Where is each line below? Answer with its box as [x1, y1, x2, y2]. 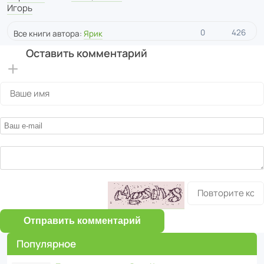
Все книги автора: [14, 28, 84, 39]
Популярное [16, 237, 76, 251]
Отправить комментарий [24, 216, 141, 226]
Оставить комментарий [25, 46, 147, 61]
